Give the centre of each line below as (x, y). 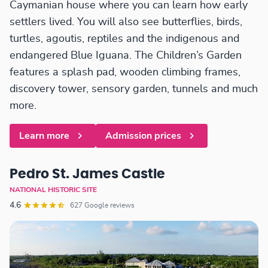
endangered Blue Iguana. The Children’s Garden (126, 56)
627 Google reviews (109, 205)
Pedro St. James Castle (87, 175)
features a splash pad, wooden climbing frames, (125, 73)
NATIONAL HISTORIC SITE (53, 190)
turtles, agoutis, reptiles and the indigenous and (124, 39)
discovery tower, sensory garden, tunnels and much (134, 89)
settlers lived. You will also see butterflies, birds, (126, 22)
